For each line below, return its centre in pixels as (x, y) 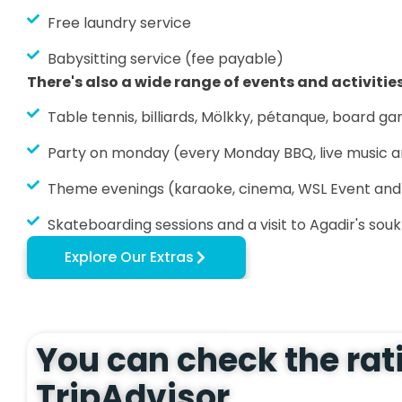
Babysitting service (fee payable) (165, 58)
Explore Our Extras (129, 257)
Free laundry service (119, 22)
